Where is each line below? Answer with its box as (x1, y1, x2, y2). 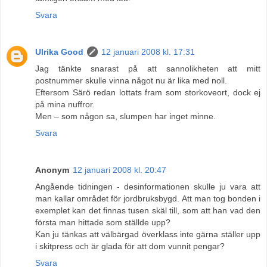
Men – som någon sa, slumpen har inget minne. (35, 111, 216, 121)
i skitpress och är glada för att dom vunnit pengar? (35, 241, 225, 251)
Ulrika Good (35, 46, 83, 57)
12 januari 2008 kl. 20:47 (73, 164, 166, 175)
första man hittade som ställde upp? (35, 217, 170, 227)
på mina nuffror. (35, 99, 95, 109)
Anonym (35, 164, 69, 175)
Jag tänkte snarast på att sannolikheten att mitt (35, 63, 260, 73)
